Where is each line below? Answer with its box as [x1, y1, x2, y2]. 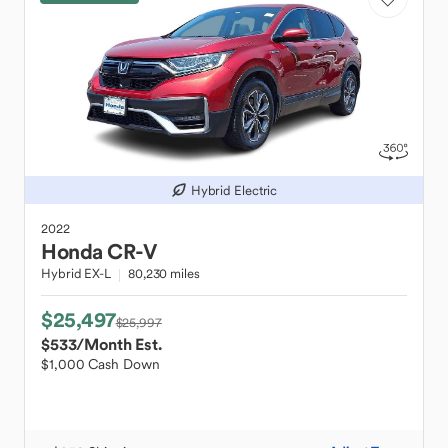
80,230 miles [127, 265, 200, 282]
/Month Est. [76, 334, 162, 354]
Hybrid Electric [190, 181, 278, 199]
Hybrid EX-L [41, 265, 111, 282]
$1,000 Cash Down [41, 355, 160, 373]
